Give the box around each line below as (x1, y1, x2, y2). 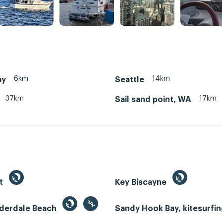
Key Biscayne (115, 178, 168, 187)
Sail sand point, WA (115, 95, 191, 104)
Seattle (115, 75, 144, 84)
